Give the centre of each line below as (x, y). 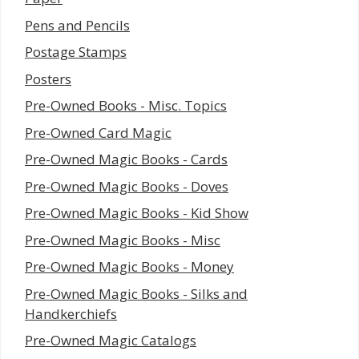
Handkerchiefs (71, 313)
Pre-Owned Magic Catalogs (111, 341)
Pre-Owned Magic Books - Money (129, 267)
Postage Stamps (76, 52)
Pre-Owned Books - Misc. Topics (126, 106)
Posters (48, 79)
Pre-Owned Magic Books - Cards (126, 159)
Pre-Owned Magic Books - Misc (123, 240)
